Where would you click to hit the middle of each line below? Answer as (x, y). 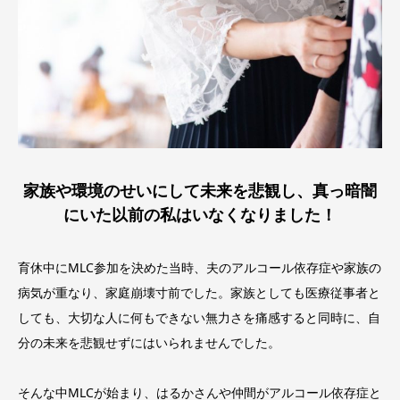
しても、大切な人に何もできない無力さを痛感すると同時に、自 (199, 317)
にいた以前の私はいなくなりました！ (200, 216)
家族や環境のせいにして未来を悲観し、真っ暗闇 (200, 192)
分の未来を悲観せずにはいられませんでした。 (149, 342)
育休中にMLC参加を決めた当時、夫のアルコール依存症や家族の (200, 267)
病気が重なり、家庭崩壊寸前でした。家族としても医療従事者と (199, 292)
